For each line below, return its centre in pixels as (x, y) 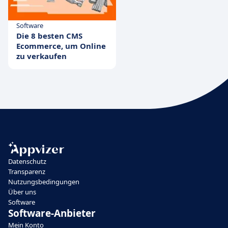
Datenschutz (27, 161)
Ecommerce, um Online (61, 46)
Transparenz (27, 171)
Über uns (22, 192)
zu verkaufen (41, 56)
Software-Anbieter (52, 213)
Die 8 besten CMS (49, 35)
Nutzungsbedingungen (44, 181)
